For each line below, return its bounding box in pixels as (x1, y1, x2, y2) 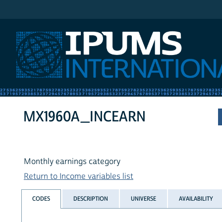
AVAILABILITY (179, 194, 214, 203)
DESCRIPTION (73, 194, 108, 203)
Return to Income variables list (24, 171, 133, 182)
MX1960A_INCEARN (23, 108, 146, 126)
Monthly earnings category (24, 157, 120, 167)
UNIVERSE (130, 194, 156, 203)
